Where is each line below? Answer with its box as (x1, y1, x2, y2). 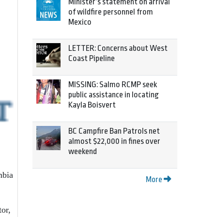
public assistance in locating (68, 90, 159, 99)
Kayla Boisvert (68, 100, 116, 109)
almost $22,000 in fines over (68, 137, 160, 146)
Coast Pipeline (68, 54, 115, 63)
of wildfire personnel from (68, 7, 153, 16)
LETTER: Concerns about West (68, 44, 168, 53)
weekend (68, 147, 97, 156)
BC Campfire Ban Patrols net (68, 126, 160, 136)
